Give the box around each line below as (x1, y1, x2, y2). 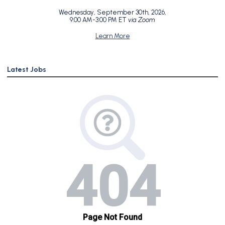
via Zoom (128, 16, 155, 24)
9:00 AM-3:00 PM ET (70, 16, 128, 24)
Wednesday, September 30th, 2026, (59, 9, 166, 17)
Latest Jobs (7, 65, 46, 74)
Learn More (95, 32, 130, 40)
